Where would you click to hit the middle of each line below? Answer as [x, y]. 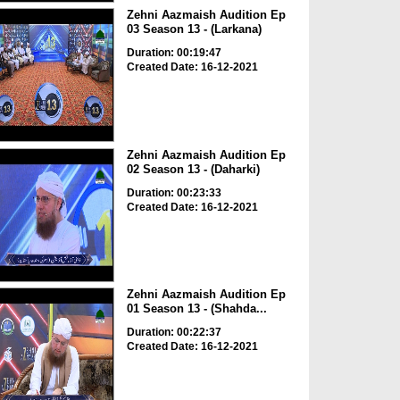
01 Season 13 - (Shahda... [196, 309]
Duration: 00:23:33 [174, 192]
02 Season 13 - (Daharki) [193, 169]
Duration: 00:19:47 [174, 53]
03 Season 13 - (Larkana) [194, 29]
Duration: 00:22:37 [174, 333]
